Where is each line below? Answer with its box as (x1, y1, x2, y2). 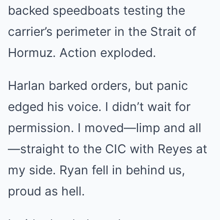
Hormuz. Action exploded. (8, 45, 156, 60)
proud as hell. (8, 184, 85, 198)
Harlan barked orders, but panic (8, 78, 188, 93)
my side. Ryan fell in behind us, (8, 163, 185, 177)
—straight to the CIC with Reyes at (8, 141, 207, 156)
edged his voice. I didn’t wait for (8, 99, 191, 114)
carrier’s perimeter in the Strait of (8, 24, 196, 39)
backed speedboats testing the (8, 3, 185, 18)
